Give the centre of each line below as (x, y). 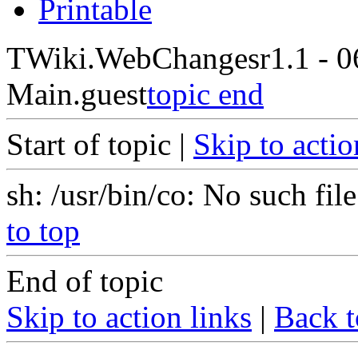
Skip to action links (129, 317)
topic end (205, 94)
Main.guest (77, 94)
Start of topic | (100, 144)
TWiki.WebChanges (133, 58)
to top (43, 231)
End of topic (85, 281)
